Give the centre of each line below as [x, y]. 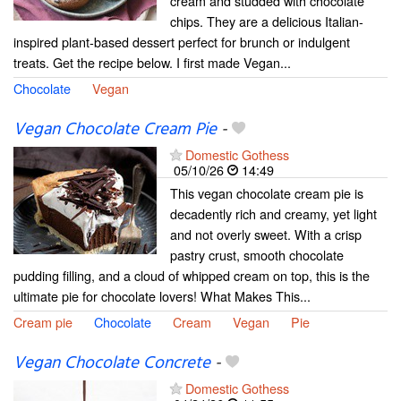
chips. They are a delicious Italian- [267, 21]
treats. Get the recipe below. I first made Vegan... [152, 62]
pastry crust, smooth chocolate [257, 255]
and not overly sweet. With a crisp [266, 235]
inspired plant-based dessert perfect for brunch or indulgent [182, 42]
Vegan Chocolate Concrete [112, 364]
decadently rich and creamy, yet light [273, 214]
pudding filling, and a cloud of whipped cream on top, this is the [192, 276]
